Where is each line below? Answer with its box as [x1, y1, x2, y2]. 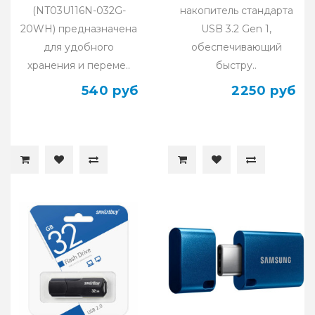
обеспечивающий [191, 40, 282, 53]
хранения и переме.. [27, 58, 130, 72]
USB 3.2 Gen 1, [201, 22, 271, 35]
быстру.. [216, 58, 257, 72]
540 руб [81, 82, 139, 98]
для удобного [44, 40, 114, 53]
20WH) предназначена [20, 22, 137, 35]
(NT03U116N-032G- [32, 4, 126, 17]
